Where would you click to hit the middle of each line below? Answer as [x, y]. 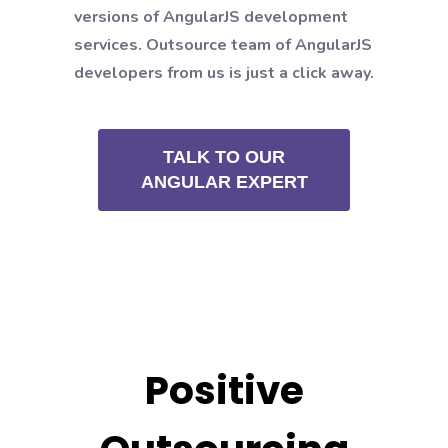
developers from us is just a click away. [224, 73]
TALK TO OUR [224, 157]
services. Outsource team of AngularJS [223, 45]
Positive [224, 390]
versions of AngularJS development [211, 17]
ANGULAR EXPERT [224, 182]
